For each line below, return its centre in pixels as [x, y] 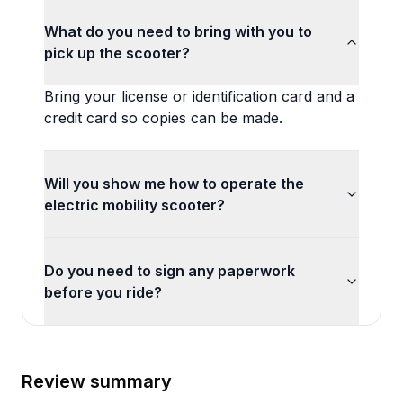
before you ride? [103, 292]
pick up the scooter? [117, 53]
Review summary [97, 381]
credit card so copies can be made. [163, 118]
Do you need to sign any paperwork [170, 271]
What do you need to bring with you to [178, 31]
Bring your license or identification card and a [199, 96]
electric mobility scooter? [134, 205]
